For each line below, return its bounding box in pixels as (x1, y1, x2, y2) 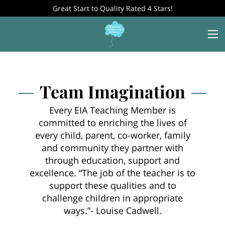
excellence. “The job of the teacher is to (30, 166, 195, 179)
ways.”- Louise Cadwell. (63, 203, 162, 216)
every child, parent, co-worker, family (35, 128, 190, 141)
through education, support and (45, 153, 180, 166)
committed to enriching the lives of (38, 116, 187, 129)
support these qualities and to (49, 178, 176, 191)
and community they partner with (42, 141, 183, 154)
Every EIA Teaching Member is (49, 103, 176, 116)
